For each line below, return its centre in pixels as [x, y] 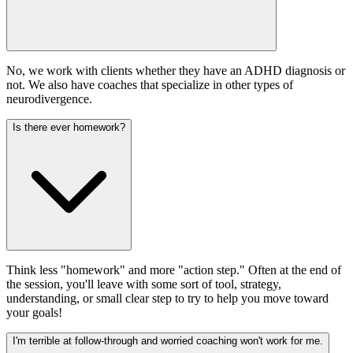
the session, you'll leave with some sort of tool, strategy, [144, 284]
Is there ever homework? [69, 127]
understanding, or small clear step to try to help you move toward [167, 298]
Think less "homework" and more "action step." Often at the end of [174, 269]
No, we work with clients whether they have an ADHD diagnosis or [176, 70]
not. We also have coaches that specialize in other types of [150, 84]
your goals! [34, 312]
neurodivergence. [49, 98]
